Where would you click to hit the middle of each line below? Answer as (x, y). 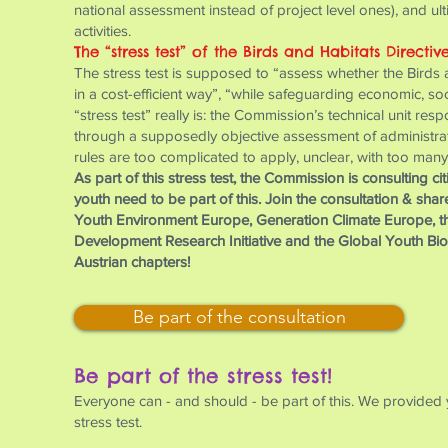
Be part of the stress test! (203, 375)
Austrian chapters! (132, 261)
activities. (102, 30)
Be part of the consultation (239, 317)
